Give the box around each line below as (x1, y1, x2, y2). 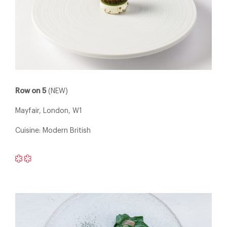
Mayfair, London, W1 (15, 107, 82, 115)
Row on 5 (15, 87, 46, 95)
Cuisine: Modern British (15, 127, 91, 134)
